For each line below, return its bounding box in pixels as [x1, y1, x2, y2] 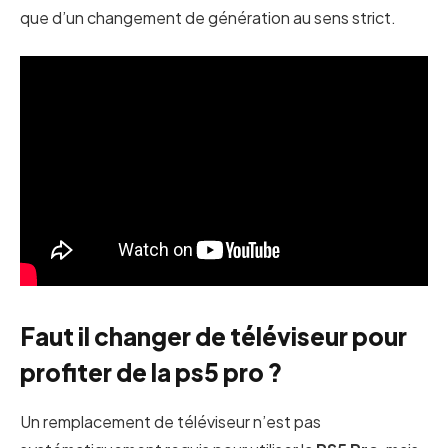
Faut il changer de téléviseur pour [20, 321, 407, 352]
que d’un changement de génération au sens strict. [20, 6, 396, 28]
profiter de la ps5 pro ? [20, 357, 282, 388]
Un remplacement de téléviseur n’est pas [20, 411, 321, 433]
